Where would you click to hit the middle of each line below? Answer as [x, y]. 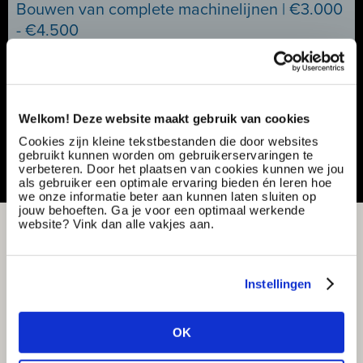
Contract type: [53, 86]
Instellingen [278, 284]
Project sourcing [140, 86]
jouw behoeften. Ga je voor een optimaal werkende [162, 210]
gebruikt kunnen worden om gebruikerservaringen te [166, 155]
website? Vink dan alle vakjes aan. [116, 224]
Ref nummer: [49, 55]
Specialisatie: [50, 70]
